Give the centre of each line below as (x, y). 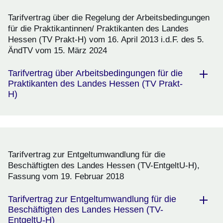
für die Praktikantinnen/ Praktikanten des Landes (98, 29)
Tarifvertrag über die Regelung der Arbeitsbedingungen (109, 18)
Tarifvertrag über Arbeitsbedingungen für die (95, 73)
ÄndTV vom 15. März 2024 (57, 51)
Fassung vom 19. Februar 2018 (66, 177)
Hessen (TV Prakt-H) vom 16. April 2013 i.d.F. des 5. (106, 40)
